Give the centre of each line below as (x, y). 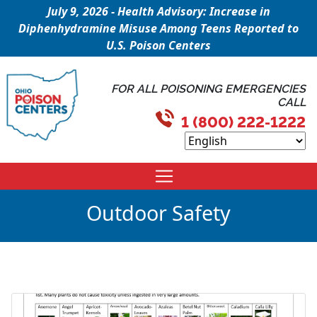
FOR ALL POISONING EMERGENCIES (208, 89)
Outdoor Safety (158, 213)
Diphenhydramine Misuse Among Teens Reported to (158, 28)
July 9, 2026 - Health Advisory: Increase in (158, 11)
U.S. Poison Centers (158, 45)
